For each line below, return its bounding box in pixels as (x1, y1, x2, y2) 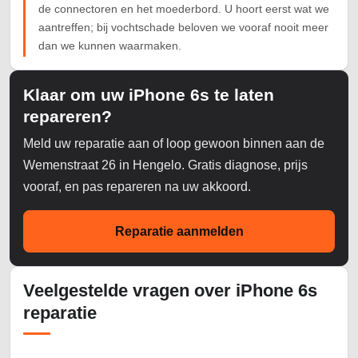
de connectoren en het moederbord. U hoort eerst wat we (38, 2, 329, 16)
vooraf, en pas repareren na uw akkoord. (23, 180, 251, 194)
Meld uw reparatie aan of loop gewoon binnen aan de (23, 137, 324, 151)
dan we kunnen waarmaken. (38, 39, 181, 53)
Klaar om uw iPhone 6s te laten (23, 86, 274, 105)
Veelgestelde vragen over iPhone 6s (23, 280, 317, 301)
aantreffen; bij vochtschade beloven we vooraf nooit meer (38, 21, 328, 34)
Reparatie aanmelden (114, 225, 244, 239)
